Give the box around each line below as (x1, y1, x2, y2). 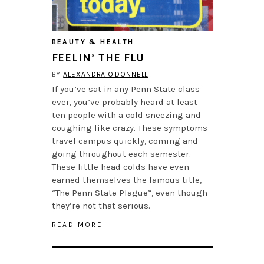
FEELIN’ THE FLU (51, 51, 144, 65)
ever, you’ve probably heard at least (51, 97, 197, 108)
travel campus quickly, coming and (51, 136, 198, 147)
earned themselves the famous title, (51, 174, 202, 186)
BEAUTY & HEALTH (51, 38, 134, 47)
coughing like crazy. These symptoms (51, 123, 207, 134)
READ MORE (51, 220, 103, 229)
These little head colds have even (51, 161, 189, 173)
